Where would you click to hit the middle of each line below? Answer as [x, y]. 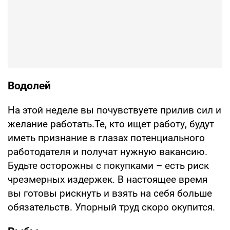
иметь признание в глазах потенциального [106, 138]
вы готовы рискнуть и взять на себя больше [110, 193]
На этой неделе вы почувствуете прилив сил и [114, 110]
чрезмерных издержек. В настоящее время [108, 179]
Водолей [29, 85]
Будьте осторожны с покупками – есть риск [108, 165]
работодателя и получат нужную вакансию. [108, 151]
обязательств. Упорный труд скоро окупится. [111, 207]
